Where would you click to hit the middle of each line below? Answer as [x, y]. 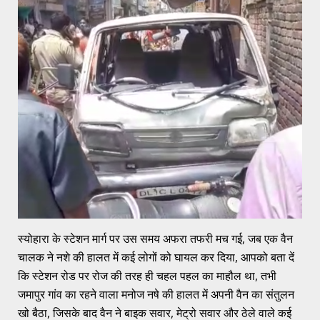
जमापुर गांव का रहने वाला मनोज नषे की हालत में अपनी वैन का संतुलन [156, 294]
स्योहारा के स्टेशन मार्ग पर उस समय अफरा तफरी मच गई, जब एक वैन [155, 238]
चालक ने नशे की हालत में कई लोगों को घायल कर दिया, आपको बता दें [156, 257]
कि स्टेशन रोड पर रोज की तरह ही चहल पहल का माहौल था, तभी [147, 275]
